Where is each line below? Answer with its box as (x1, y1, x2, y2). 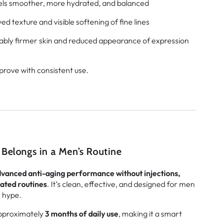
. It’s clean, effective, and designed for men (47, 179, 195, 189)
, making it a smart (118, 208, 182, 219)
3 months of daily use (45, 208, 118, 219)
